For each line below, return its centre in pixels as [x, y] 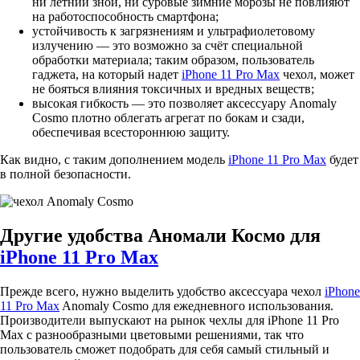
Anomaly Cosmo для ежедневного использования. [196, 306]
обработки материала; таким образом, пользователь [173, 60]
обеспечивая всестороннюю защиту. [131, 133]
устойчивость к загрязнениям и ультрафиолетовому [174, 31]
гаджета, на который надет [107, 75]
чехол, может [317, 75]
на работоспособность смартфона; [125, 17]
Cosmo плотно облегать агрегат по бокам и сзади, [168, 118]
